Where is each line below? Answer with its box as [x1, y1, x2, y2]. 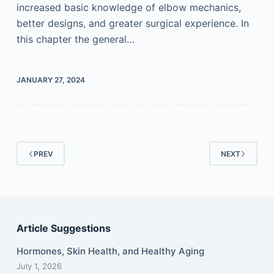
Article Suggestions [16, 222, 111, 235]
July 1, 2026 [16, 261, 62, 271]
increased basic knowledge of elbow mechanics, [16, 1, 241, 13]
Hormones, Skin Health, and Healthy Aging [16, 245, 204, 257]
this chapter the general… [16, 33, 135, 45]
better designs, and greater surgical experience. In [16, 17, 249, 29]
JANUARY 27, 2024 [16, 75, 85, 84]
